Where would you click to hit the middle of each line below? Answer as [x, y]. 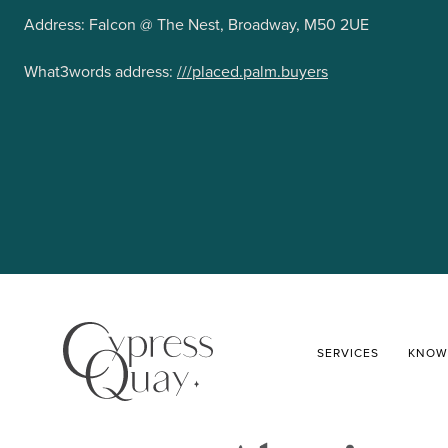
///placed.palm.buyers [252, 71]
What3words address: [100, 71]
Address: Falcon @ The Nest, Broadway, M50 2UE [196, 24]
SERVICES [348, 353]
